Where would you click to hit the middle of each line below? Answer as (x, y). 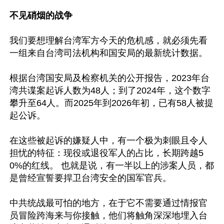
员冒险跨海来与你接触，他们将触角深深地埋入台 (108, 215)
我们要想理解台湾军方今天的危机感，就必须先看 (108, 40)
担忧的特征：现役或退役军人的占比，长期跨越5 (106, 153)
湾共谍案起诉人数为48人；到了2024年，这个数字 (110, 90)
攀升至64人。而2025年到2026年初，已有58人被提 (111, 103)
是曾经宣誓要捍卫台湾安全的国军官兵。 (90, 178)
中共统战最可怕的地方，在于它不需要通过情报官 (108, 203)
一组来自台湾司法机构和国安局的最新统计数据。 (108, 53)
